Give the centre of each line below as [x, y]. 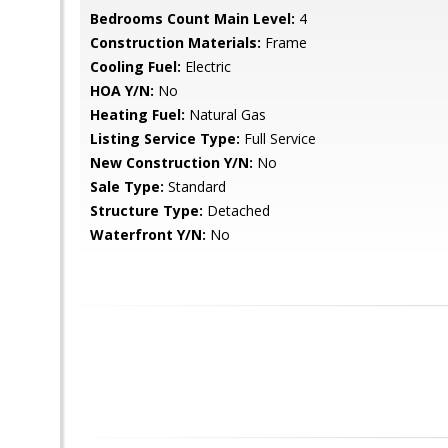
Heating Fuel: [137, 114]
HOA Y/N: [122, 90]
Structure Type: [146, 210]
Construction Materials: [175, 42]
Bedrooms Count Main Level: [192, 18]
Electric [206, 66]
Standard [195, 186]
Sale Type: [127, 186]
